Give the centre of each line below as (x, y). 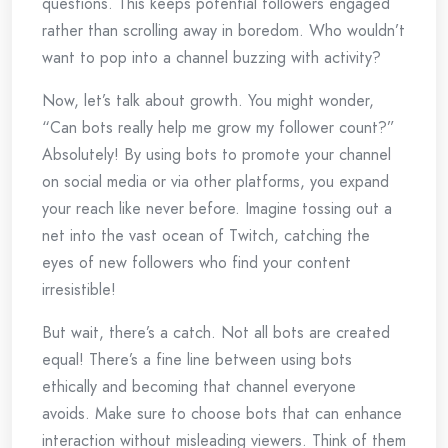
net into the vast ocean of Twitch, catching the (206, 236)
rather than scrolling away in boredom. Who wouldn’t (223, 31)
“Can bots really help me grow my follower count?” (218, 128)
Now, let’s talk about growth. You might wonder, (208, 101)
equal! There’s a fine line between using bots (197, 360)
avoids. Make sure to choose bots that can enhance (222, 414)
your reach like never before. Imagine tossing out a (217, 209)
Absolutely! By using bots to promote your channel (216, 155)
